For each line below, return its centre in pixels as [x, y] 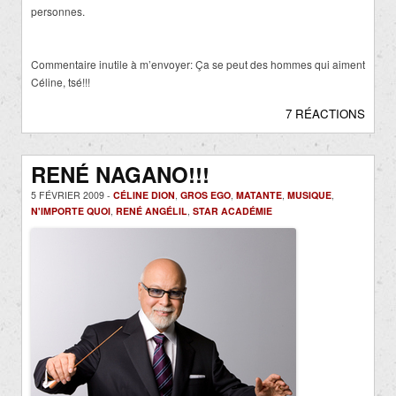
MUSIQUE [309, 194]
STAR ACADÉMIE [232, 210]
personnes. [58, 11]
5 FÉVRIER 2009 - [72, 194]
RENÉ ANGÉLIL [152, 210]
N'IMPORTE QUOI [71, 210]
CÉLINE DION [144, 194]
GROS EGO [206, 194]
